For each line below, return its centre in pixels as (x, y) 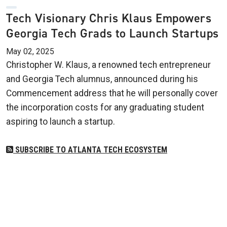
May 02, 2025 (30, 52)
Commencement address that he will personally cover (112, 93)
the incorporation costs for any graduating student (105, 108)
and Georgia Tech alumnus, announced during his (102, 79)
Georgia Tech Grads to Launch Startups (112, 34)
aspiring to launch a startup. (61, 122)
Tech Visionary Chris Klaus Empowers (109, 18)
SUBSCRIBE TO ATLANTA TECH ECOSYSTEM (90, 150)
